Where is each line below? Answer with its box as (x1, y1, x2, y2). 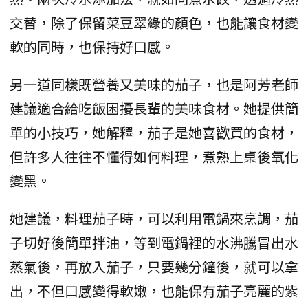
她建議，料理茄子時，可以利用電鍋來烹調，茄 (10, 208, 298, 228)
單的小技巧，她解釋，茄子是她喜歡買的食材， (10, 122, 298, 142)
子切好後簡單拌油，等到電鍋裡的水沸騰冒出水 (10, 232, 298, 252)
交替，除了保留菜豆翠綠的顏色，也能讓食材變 (10, 12, 298, 32)
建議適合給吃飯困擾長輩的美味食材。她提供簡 (10, 98, 298, 118)
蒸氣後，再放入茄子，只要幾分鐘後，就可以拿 (10, 256, 298, 276)
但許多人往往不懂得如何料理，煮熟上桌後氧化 (10, 146, 298, 166)
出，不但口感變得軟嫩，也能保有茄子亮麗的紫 (10, 280, 298, 300)
